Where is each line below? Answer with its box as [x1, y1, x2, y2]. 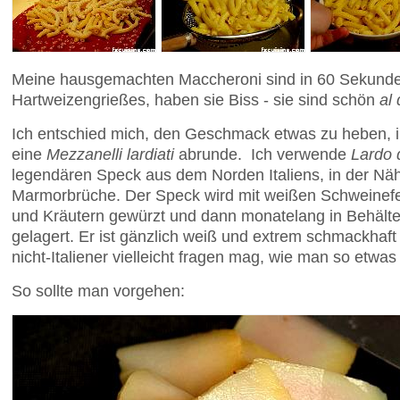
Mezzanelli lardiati [46, 144, 174, 163]
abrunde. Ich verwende [174, 144, 351, 163]
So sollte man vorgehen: [12, 280, 189, 300]
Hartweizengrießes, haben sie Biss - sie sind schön [12, 90, 379, 110]
